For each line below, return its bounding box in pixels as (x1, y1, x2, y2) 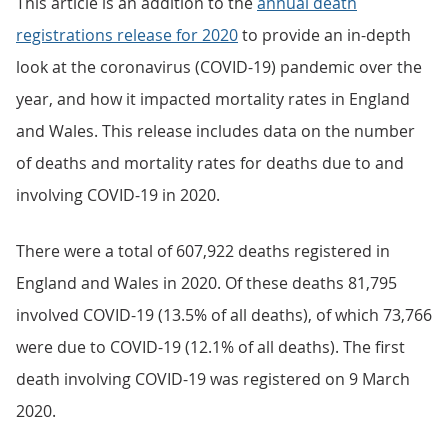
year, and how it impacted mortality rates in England (16, 88, 410, 110)
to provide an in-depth (238, 24, 411, 46)
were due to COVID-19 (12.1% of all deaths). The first (16, 336, 405, 358)
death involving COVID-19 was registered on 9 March (16, 368, 410, 390)
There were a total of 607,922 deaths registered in (16, 240, 390, 262)
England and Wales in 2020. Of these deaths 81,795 (16, 272, 397, 294)
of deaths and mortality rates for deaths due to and (16, 152, 404, 174)
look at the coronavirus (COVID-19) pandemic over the (16, 56, 422, 78)
